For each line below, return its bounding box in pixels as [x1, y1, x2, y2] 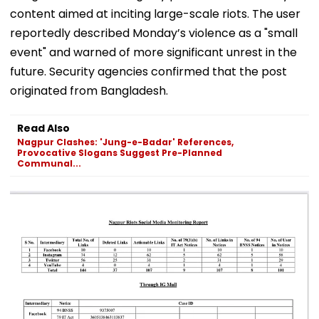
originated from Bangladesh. [10, 82, 168, 99]
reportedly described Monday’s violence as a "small [10, 24, 298, 41]
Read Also [17, 120, 70, 135]
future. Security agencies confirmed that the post [10, 63, 287, 80]
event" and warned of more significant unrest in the [10, 43, 297, 61]
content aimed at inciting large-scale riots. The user [10, 5, 300, 22]
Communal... [17, 157, 81, 169]
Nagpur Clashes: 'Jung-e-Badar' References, [17, 135, 234, 148]
